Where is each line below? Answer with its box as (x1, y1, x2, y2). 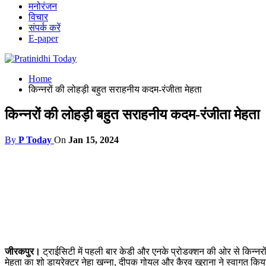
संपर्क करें (28, 23, 61, 33)
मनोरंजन (28, 1, 57, 11)
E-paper (28, 33, 58, 43)
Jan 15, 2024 (68, 134, 119, 145)
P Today (18, 134, 52, 145)
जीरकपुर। (5, 246, 40, 256)
